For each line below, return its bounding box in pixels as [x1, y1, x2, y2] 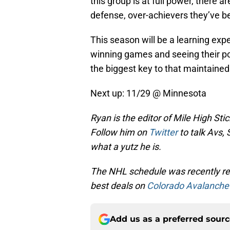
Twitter [149, 127, 178, 138]
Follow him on [90, 127, 149, 138]
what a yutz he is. [90, 141, 161, 152]
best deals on [90, 180, 147, 191]
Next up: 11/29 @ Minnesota [90, 88, 206, 99]
